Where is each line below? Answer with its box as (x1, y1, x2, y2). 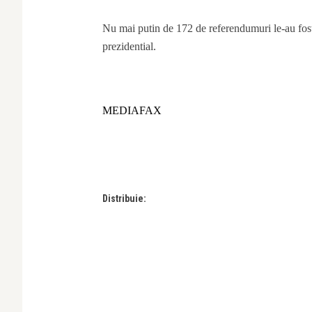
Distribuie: (102, 192, 146, 204)
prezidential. (102, 40, 156, 52)
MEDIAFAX (102, 104, 162, 116)
